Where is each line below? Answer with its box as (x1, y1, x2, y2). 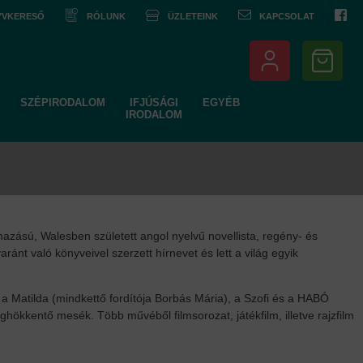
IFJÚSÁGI (129, 96, 178, 109)
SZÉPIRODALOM (19, 96, 105, 109)
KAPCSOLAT (259, 11, 314, 21)
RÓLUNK (87, 11, 126, 21)
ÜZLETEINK (168, 11, 218, 21)
